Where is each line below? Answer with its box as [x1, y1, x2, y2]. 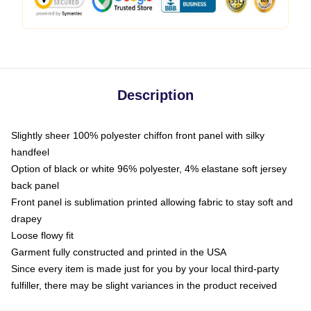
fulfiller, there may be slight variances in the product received [11, 280, 277, 291]
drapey [11, 213, 42, 224]
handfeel [11, 146, 49, 158]
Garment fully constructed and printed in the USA [11, 246, 226, 258]
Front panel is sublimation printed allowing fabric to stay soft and [11, 196, 293, 208]
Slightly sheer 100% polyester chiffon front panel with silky [11, 130, 264, 141]
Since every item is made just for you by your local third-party [11, 263, 279, 274]
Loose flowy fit [11, 230, 74, 241]
